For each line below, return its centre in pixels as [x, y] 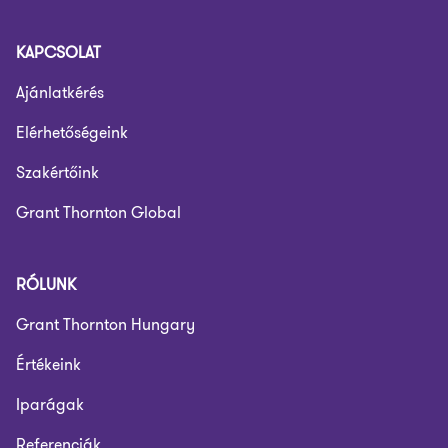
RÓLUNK [46, 284]
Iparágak [50, 404]
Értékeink [48, 364]
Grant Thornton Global [98, 212]
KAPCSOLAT [58, 52]
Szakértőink [57, 172]
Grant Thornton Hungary [105, 324]
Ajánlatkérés [60, 92]
